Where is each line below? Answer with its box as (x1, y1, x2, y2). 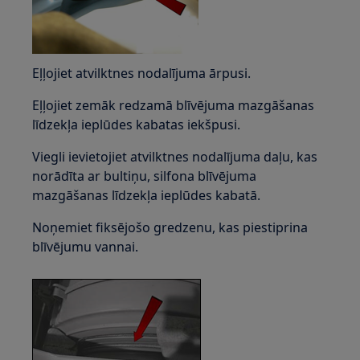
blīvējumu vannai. (32, 238, 139, 256)
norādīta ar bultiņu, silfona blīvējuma (32, 167, 257, 185)
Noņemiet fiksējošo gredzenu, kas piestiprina (32, 219, 309, 236)
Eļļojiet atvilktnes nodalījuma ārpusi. (32, 64, 252, 82)
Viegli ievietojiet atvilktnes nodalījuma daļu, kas (32, 148, 318, 166)
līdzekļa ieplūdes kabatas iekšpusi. (32, 116, 241, 133)
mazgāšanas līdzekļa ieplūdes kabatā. (32, 186, 261, 204)
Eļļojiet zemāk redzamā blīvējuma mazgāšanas (32, 96, 315, 114)
